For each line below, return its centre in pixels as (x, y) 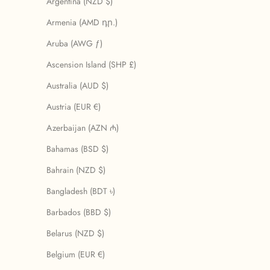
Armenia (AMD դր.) (82, 23)
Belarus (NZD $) (75, 234)
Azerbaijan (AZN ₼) (83, 128)
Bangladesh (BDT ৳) (81, 191)
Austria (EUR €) (74, 107)
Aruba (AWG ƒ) (74, 44)
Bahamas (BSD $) (77, 149)
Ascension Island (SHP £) (91, 65)
